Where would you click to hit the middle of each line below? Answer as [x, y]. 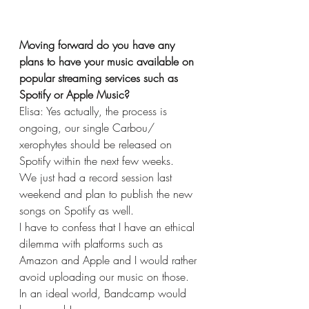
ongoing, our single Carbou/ [89, 127]
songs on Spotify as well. [78, 210]
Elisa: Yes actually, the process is [95, 111]
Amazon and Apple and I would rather [110, 260]
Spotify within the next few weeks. [97, 160]
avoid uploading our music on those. [106, 276]
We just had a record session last [97, 177]
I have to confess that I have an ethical [109, 227]
